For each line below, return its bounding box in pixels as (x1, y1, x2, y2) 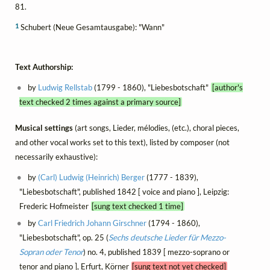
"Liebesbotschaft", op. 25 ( (19, 232, 108, 242)
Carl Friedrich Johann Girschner (38, 218, 147, 228)
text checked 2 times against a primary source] (19, 97, 181, 107)
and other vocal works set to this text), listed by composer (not (15, 137, 230, 147)
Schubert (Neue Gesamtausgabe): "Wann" (19, 22, 165, 32)
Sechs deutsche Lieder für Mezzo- (108, 232, 226, 242)
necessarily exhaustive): (15, 151, 98, 162)
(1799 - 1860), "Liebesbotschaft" (92, 83, 212, 93)
